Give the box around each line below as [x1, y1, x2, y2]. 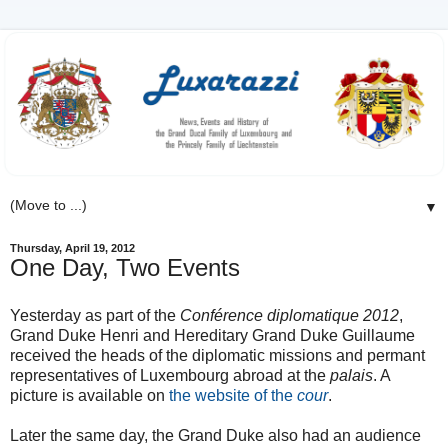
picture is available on [10, 386, 169, 404]
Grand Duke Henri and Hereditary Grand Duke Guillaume [10, 326, 415, 344]
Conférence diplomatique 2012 [180, 306, 399, 324]
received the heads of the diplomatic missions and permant [10, 346, 425, 364]
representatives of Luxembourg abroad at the [10, 366, 330, 384]
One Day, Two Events [10, 254, 240, 282]
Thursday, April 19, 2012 [10, 242, 135, 255]
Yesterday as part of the [10, 306, 180, 324]
